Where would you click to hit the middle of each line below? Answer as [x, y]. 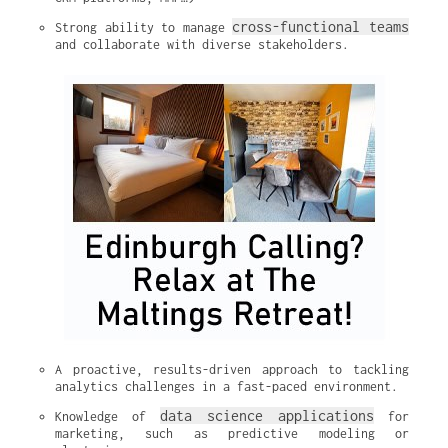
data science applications [267, 415]
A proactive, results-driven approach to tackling [232, 369]
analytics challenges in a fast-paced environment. [226, 386]
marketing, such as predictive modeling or [232, 433]
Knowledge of [107, 416]
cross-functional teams [321, 26]
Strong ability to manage [144, 27]
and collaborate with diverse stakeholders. [202, 44]
